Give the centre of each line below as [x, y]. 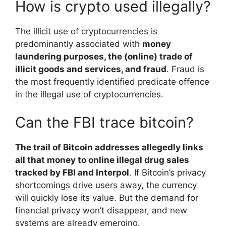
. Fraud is [185, 69]
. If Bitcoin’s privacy [167, 172]
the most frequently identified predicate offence [112, 82]
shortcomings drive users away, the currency [106, 185]
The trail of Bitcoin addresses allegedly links [109, 147]
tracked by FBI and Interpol [72, 172]
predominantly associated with [79, 44]
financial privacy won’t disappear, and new [101, 210]
